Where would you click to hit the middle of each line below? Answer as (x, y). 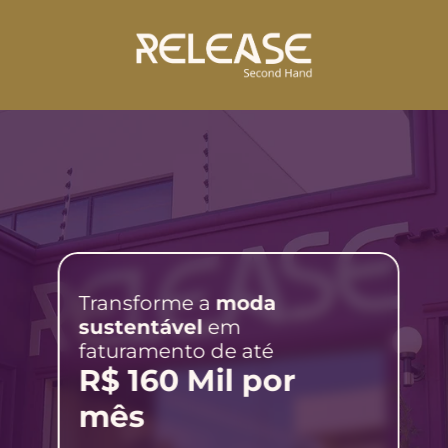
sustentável (140, 326)
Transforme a (147, 302)
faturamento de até (176, 350)
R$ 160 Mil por (187, 380)
